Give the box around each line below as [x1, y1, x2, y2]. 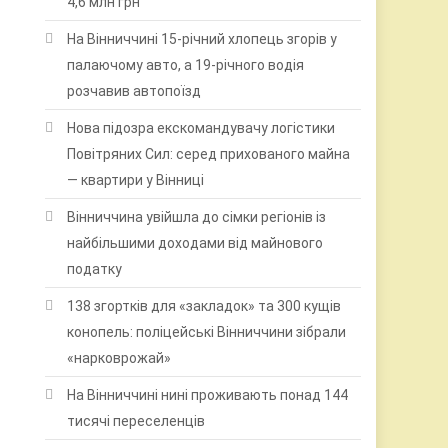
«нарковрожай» [67, 350, 172, 366]
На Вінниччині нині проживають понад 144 [67, 387, 349, 403]
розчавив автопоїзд [67, 83, 202, 99]
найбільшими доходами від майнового [67, 235, 324, 251]
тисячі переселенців [67, 413, 206, 429]
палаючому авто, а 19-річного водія [67, 57, 305, 73]
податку [67, 261, 123, 277]
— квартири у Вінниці [67, 172, 205, 188]
